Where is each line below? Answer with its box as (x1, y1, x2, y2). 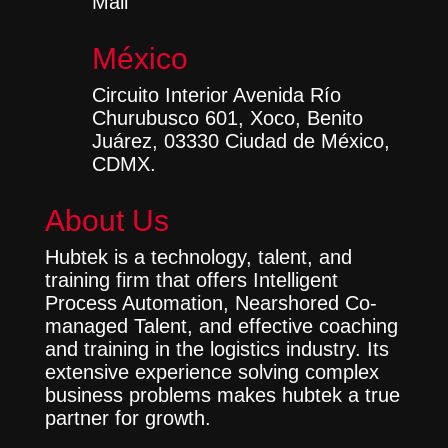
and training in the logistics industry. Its (44, 338, 389, 360)
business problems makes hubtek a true (44, 384, 400, 406)
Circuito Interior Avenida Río (91, 84, 341, 106)
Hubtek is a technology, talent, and (44, 246, 352, 268)
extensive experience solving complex (44, 361, 379, 383)
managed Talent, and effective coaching (44, 315, 398, 337)
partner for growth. (44, 407, 211, 429)
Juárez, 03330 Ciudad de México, (91, 130, 390, 152)
